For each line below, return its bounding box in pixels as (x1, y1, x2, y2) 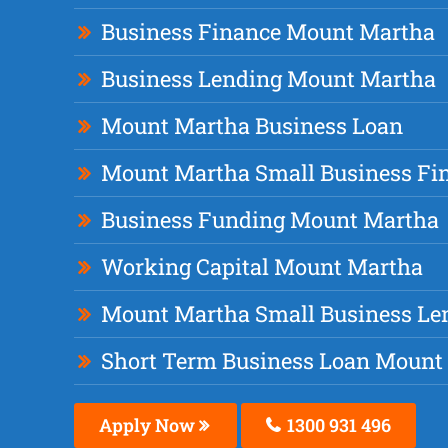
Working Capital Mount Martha (100, 252, 423, 282)
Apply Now (98, 413, 199, 438)
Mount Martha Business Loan (100, 111, 403, 141)
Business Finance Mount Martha (100, 17, 435, 47)
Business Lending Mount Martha (100, 64, 436, 94)
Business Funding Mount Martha (100, 205, 439, 235)
